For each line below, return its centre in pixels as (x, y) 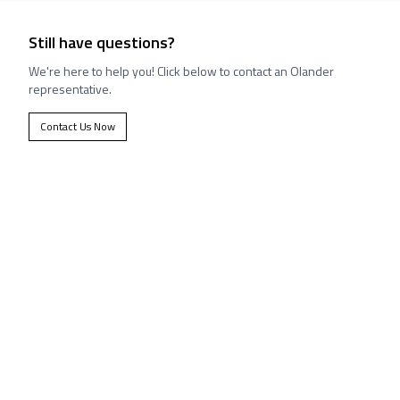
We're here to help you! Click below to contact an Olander (181, 71)
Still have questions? (102, 42)
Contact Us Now (78, 126)
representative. (70, 89)
